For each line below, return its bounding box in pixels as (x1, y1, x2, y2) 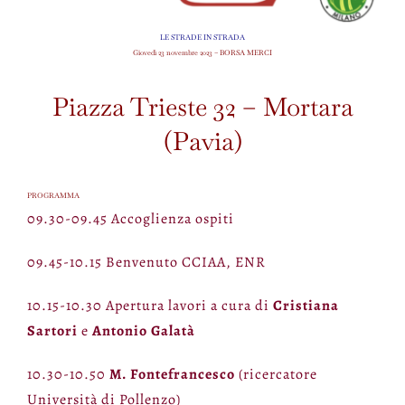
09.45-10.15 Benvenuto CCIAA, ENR (26, 252, 266, 273)
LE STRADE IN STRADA (160, 32, 245, 42)
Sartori (26, 321, 78, 342)
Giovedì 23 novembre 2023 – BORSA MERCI (133, 47, 272, 57)
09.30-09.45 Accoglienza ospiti (26, 209, 234, 230)
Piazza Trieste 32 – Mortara (52, 89, 353, 123)
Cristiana (272, 296, 339, 316)
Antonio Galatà (91, 321, 195, 342)
